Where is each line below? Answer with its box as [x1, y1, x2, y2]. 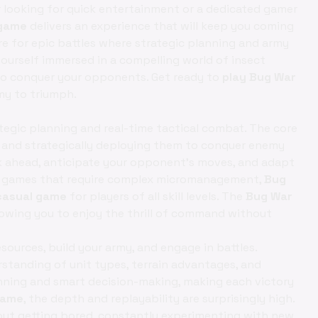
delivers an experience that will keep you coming [27, 18, 294, 33]
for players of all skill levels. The [67, 189, 246, 204]
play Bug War [222, 70, 296, 84]
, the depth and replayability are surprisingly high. [23, 291, 295, 306]
